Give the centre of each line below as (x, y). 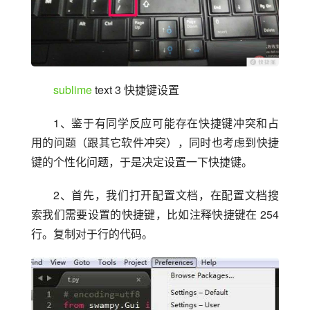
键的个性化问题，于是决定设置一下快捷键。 (142, 161)
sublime (73, 89)
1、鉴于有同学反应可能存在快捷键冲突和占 (166, 122)
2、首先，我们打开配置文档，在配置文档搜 (166, 194)
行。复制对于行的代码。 (92, 233)
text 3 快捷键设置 (136, 89)
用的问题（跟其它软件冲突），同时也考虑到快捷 (155, 142)
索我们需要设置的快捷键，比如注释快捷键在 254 (155, 214)
